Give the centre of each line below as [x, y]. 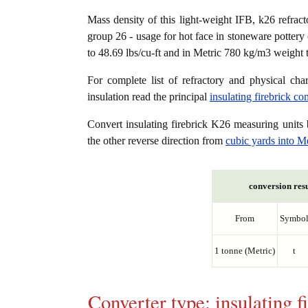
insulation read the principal [148, 97]
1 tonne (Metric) [245, 251]
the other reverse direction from [156, 141]
